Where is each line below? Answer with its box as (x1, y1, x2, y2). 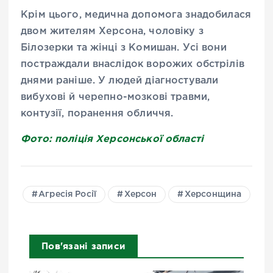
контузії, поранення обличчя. (21, 108, 177, 118)
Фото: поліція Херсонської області (21, 132, 204, 144)
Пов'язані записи (41, 240, 126, 251)
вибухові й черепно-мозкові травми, (21, 92, 210, 102)
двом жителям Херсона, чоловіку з (21, 26, 204, 36)
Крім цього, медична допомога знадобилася (21, 10, 252, 19)
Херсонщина (184, 190, 242, 198)
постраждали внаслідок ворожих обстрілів (21, 59, 244, 69)
